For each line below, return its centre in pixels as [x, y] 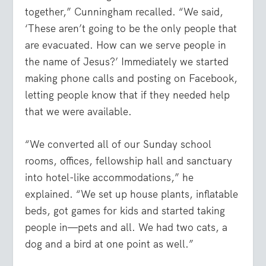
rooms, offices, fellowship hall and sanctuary [129, 161]
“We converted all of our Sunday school [118, 145]
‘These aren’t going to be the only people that [131, 28]
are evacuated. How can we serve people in [126, 45]
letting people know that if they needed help [128, 95]
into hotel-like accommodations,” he [110, 178]
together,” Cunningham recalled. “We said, [124, 12]
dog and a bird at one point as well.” [110, 244]
